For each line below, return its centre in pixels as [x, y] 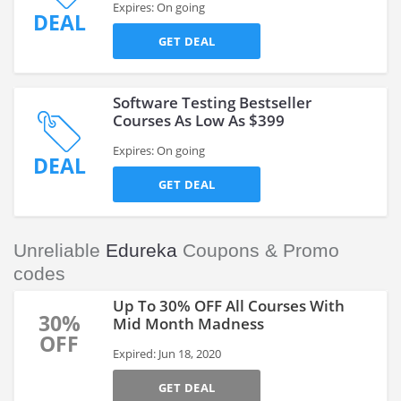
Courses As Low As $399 [199, 120]
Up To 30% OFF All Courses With [229, 306]
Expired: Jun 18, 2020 [167, 354]
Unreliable [60, 250]
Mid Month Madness [188, 324]
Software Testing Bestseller [212, 102]
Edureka [141, 250]
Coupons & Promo [258, 250]
